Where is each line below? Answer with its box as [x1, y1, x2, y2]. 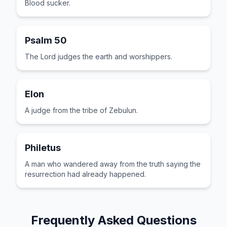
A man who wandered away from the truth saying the [25, 160, 201, 168]
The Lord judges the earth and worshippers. [25, 52, 172, 61]
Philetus [25, 142, 61, 153]
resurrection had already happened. [25, 170, 146, 178]
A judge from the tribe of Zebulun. [25, 106, 138, 115]
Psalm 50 [25, 35, 67, 46]
